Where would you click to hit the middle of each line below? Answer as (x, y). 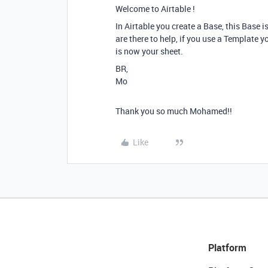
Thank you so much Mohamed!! (174, 111)
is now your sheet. (149, 51)
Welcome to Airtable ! (155, 9)
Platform (227, 248)
